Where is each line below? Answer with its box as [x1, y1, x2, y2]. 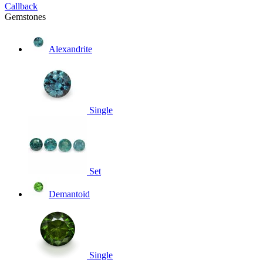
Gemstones [5, 12, 46, 22]
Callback [5, 1, 38, 11]
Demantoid [49, 189, 90, 199]
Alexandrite [49, 44, 92, 54]
